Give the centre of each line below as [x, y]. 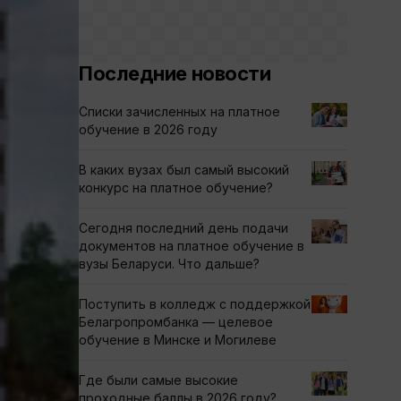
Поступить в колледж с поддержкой [195, 304]
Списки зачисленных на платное [179, 111]
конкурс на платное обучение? [176, 188]
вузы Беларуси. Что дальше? [169, 264]
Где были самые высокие [158, 380]
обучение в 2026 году [148, 129]
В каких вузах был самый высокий [184, 170]
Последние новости [175, 73]
